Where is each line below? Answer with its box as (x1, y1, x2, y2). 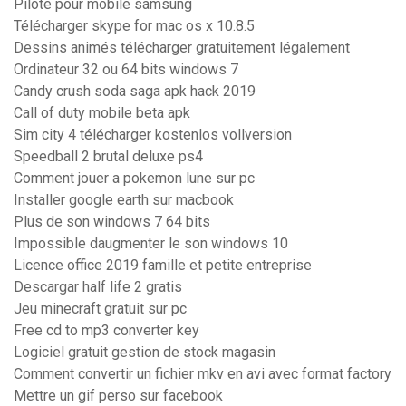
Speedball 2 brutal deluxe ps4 (14, 148, 203, 166)
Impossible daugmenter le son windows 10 (14, 235, 288, 253)
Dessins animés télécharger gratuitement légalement (14, 39, 350, 57)
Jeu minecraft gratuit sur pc (14, 300, 187, 318)
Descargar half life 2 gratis (14, 278, 182, 296)
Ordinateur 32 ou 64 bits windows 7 (14, 61, 238, 79)
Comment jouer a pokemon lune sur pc (14, 169, 255, 188)
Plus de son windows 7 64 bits (14, 213, 210, 231)
